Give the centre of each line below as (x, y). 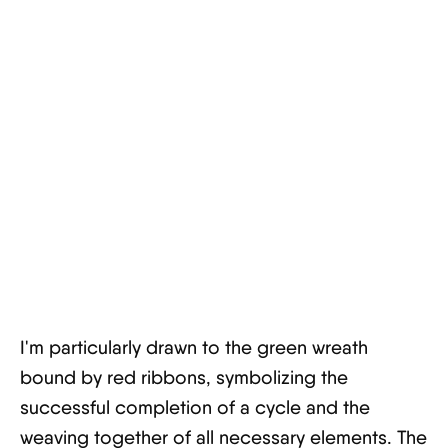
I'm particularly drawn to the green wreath (194, 348)
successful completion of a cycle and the (195, 408)
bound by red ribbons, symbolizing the (184, 378)
